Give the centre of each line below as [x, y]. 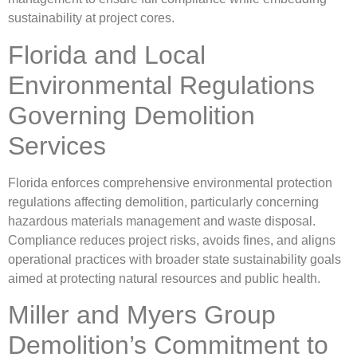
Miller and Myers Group [142, 315]
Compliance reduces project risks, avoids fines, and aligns [172, 240]
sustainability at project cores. [91, 18]
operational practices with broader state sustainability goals [175, 259]
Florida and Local [107, 55]
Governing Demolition [131, 115]
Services [57, 145]
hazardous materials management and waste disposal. [162, 221]
